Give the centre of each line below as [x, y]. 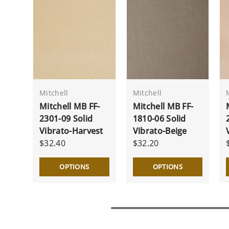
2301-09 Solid [66, 118]
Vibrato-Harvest [71, 131]
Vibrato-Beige [160, 131]
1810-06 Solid [159, 118]
